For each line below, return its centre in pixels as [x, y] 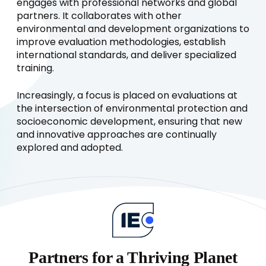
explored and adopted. [70, 148]
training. [35, 69]
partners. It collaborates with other [99, 16]
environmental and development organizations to [133, 29]
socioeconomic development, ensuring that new [129, 122]
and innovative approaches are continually [117, 135]
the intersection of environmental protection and [132, 109]
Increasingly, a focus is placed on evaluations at [127, 96]
